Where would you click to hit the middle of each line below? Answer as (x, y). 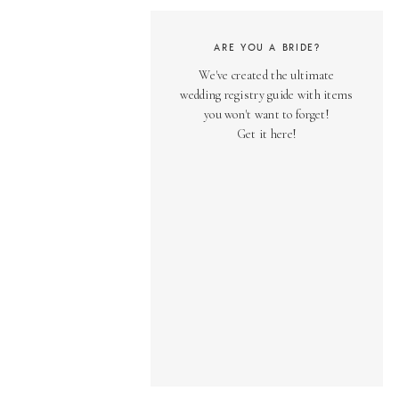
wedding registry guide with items (267, 95)
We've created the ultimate (267, 75)
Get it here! (267, 134)
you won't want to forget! (267, 114)
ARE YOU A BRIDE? (267, 47)
